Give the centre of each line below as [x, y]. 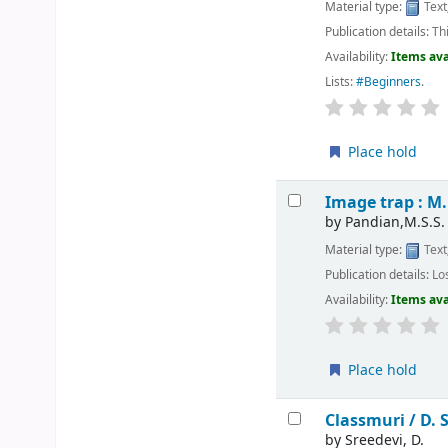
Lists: [339, 82]
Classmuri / [373, 421]
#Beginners [389, 82]
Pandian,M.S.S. [395, 223]
